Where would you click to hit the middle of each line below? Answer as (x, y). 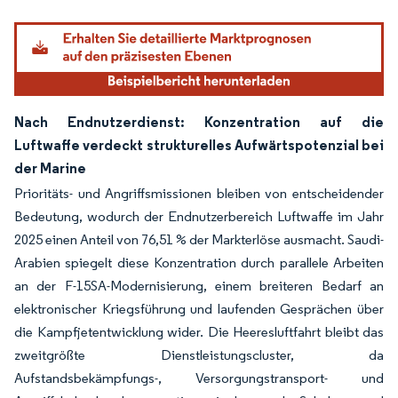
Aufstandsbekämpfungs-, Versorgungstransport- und (199, 378)
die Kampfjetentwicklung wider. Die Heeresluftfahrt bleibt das (199, 331)
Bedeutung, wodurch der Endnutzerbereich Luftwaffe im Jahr (199, 216)
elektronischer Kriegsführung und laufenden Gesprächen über (199, 308)
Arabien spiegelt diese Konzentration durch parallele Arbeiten (199, 262)
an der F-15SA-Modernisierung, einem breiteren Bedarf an (199, 285)
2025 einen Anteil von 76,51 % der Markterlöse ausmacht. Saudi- (199, 239)
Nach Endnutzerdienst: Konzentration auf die (199, 121)
